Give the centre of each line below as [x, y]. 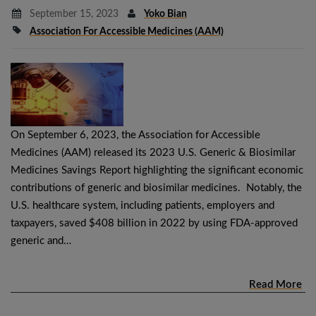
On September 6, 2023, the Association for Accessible [135, 135]
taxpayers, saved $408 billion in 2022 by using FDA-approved [154, 223]
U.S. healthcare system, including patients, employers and [142, 205]
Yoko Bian [165, 14]
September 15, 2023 [72, 14]
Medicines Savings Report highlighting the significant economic [157, 170]
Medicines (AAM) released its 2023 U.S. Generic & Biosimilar [153, 152]
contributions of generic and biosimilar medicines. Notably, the [156, 188]
